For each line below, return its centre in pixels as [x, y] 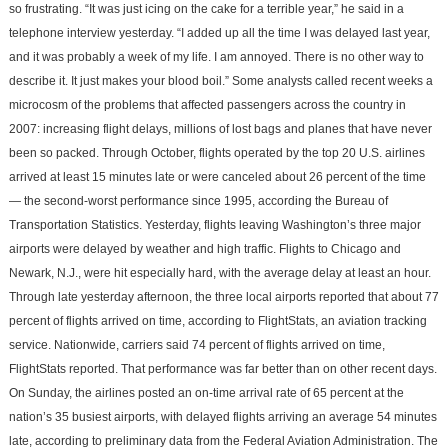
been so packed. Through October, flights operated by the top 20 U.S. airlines [216, 152]
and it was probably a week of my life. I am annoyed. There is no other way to [216, 56]
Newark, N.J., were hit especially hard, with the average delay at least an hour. [219, 272]
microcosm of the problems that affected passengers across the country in [207, 104]
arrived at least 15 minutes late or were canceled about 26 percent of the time [217, 176]
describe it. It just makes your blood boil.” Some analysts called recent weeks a [220, 80]
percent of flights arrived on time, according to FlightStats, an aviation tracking [217, 320]
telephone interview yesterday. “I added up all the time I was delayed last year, [219, 32]
